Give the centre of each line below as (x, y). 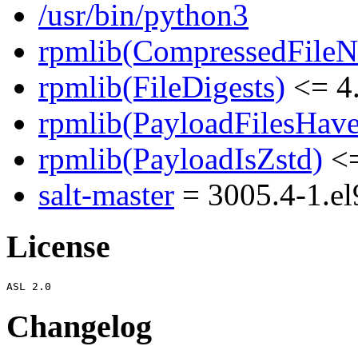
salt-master (106, 195)
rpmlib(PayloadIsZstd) (181, 159)
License (58, 247)
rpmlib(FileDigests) (162, 87)
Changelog (79, 326)
